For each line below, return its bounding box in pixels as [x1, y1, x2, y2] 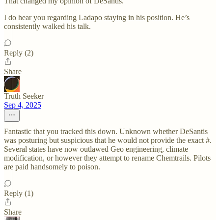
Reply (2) [4, 49, 33, 57]
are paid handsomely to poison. [4, 163, 100, 171]
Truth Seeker [4, 92, 44, 100]
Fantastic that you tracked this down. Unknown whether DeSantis [4, 127, 208, 136]
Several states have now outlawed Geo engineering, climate [4, 145, 188, 153]
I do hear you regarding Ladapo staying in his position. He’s [4, 13, 190, 22]
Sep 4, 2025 [4, 101, 41, 109]
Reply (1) [4, 189, 33, 197]
